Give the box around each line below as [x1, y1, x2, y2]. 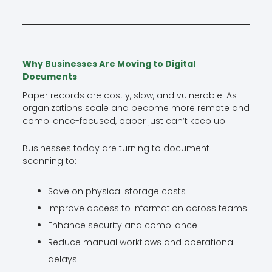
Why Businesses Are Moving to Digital [22, 57, 195, 70]
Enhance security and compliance [47, 219, 197, 231]
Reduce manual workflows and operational [47, 236, 235, 248]
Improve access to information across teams [47, 202, 247, 214]
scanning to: [22, 155, 76, 168]
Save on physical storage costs [47, 185, 186, 197]
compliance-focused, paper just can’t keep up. [22, 114, 227, 127]
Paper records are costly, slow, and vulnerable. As [22, 89, 237, 101]
